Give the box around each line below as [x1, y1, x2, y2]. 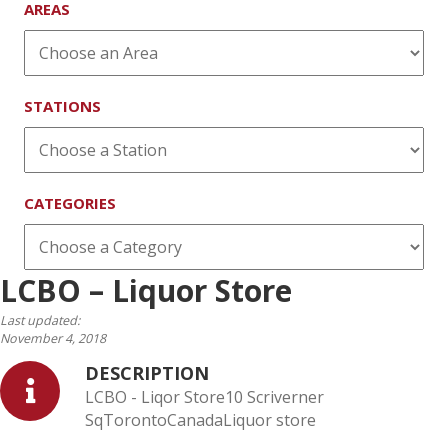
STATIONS [24, 96, 101, 116]
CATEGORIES [24, 193, 116, 213]
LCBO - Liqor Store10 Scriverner [85, 385, 324, 408]
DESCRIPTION [85, 360, 209, 385]
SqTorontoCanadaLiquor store [85, 408, 316, 431]
